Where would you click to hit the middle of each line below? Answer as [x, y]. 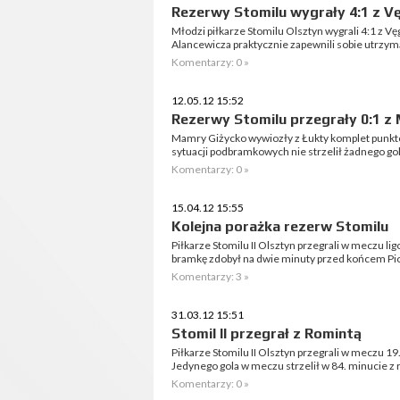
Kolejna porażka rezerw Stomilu [280, 226]
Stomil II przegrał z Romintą [267, 333]
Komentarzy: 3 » [210, 276]
